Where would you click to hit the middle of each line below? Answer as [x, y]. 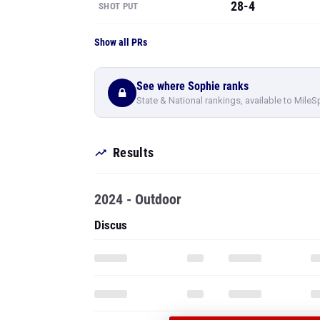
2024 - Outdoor [138, 199]
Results [134, 152]
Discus [111, 225]
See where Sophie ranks [192, 86]
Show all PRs [121, 42]
